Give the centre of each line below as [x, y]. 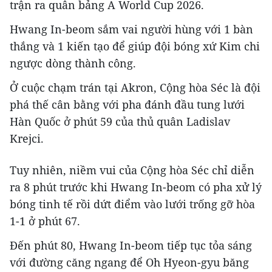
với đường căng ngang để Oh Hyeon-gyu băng [129, 263]
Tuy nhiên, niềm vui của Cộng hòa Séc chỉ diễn [132, 170]
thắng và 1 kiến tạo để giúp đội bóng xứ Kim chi [135, 46]
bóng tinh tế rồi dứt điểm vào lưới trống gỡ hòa [132, 204]
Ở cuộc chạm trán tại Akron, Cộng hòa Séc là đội [135, 88]
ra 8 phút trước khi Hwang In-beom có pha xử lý [136, 187]
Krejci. [27, 139]
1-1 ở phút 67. [45, 221]
